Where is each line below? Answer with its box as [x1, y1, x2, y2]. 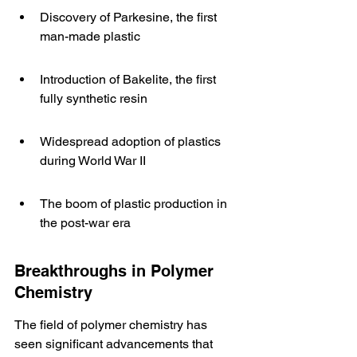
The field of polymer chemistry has [14, 317, 210, 332]
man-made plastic [40, 29, 140, 44]
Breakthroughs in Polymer [14, 261, 218, 280]
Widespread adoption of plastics [40, 134, 224, 149]
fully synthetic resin [40, 91, 147, 106]
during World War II [40, 153, 146, 168]
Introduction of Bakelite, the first [40, 72, 219, 87]
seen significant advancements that [14, 336, 216, 351]
